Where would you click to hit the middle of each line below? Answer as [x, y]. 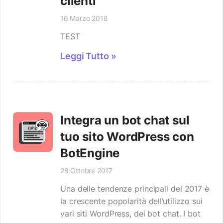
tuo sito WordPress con [127, 137]
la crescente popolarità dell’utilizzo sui [131, 201]
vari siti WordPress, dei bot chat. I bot [130, 214]
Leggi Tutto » [88, 56]
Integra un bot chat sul [125, 120]
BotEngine [90, 153]
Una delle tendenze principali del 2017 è [135, 189]
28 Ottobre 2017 [86, 170]
